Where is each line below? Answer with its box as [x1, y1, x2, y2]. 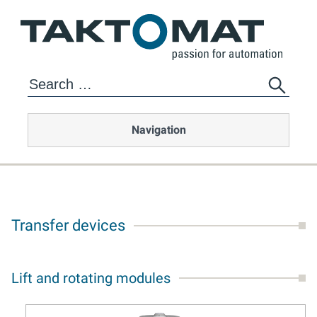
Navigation [131, 123, 186, 137]
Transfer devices [11, 217, 125, 234]
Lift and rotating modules [11, 270, 171, 287]
